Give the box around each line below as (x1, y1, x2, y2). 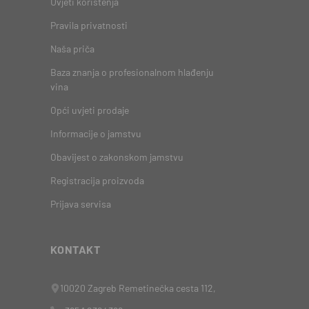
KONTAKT (50, 243, 101, 256)
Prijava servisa (50, 198, 111, 210)
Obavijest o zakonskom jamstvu (50, 151, 183, 163)
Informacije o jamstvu (50, 128, 141, 139)
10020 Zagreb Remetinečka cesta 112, (60, 282, 216, 294)
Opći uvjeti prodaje (50, 104, 129, 116)
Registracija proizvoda (50, 175, 144, 186)
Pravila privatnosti (50, 19, 128, 31)
